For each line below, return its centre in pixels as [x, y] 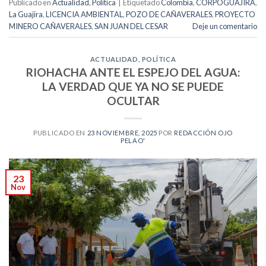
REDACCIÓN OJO [203, 133]
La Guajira [26, 15]
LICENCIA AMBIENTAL [84, 15]
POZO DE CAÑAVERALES [169, 15]
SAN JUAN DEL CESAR [131, 26]
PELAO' [133, 141]
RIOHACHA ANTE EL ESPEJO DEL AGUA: [133, 72]
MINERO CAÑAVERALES [50, 26]
